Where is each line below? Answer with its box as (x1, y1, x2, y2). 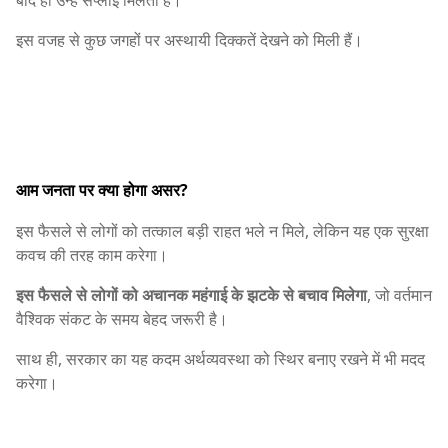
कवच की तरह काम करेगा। (16, 243, 168, 266)
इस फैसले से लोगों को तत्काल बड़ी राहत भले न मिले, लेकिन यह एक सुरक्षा (16, 219, 429, 242)
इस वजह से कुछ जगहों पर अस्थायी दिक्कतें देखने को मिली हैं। (16, 29, 363, 52)
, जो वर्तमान (367, 283, 432, 306)
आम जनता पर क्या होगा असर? (16, 178, 188, 201)
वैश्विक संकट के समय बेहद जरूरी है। (16, 307, 228, 330)
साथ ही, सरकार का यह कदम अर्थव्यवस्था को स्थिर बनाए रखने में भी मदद (16, 347, 425, 370)
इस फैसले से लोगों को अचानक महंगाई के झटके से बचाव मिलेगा (16, 283, 367, 306)
